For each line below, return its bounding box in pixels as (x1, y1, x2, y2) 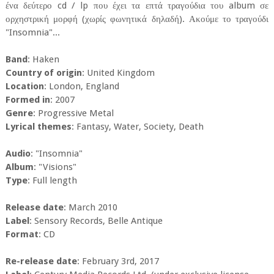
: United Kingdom (81, 67, 155, 79)
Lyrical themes (5, 121, 72, 133)
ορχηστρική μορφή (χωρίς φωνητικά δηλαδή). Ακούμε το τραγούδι (5, 13, 269, 25)
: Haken (27, 54, 59, 65)
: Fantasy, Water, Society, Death (71, 121, 204, 133)
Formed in (5, 94, 50, 106)
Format (5, 229, 39, 240)
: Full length (27, 175, 77, 187)
